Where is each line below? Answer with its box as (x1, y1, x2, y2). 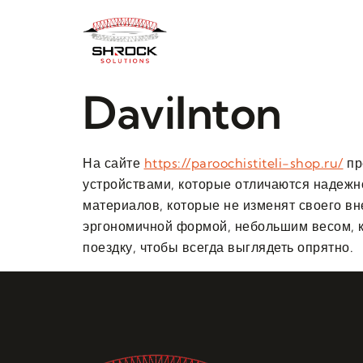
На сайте (83, 154, 144, 171)
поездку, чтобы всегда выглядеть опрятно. (83, 238, 353, 255)
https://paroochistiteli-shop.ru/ (143, 154, 344, 171)
